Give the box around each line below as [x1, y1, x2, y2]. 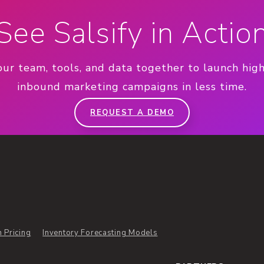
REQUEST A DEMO [90, 107, 174, 118]
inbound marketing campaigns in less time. [17, 79, 247, 94]
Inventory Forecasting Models [42, 227, 158, 238]
